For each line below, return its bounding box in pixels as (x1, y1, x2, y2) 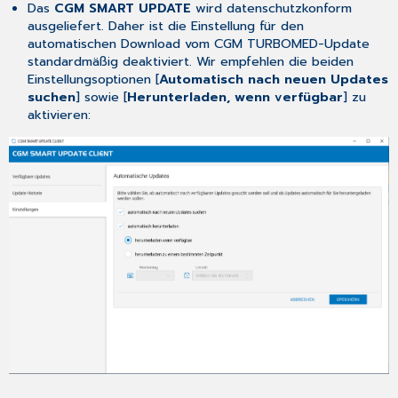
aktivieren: (27, 105, 91, 125)
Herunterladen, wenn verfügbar (126, 87, 343, 107)
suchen (27, 87, 76, 107)
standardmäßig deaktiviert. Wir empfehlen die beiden (27, 52, 354, 72)
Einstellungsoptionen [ (27, 69, 159, 90)
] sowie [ (75, 87, 127, 107)
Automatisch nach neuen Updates (158, 69, 388, 90)
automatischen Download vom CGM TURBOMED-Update (27, 34, 370, 54)
